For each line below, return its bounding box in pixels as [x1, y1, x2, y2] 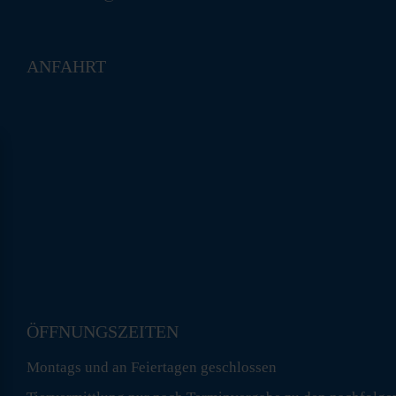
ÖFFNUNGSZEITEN [27, 321, 179, 341]
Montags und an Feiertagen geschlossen [27, 358, 277, 376]
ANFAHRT [27, 56, 106, 76]
